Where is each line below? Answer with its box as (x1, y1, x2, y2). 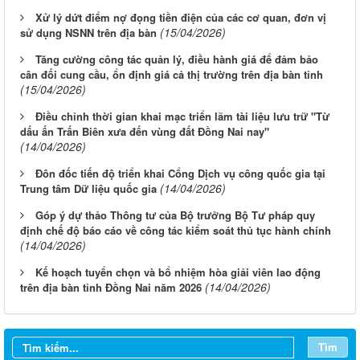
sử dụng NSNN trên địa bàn (20, 25, 157, 41)
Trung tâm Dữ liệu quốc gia (20, 181, 157, 197)
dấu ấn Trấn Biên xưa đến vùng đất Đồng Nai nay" (20, 124, 269, 140)
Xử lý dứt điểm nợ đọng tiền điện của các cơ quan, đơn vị (35, 10, 326, 26)
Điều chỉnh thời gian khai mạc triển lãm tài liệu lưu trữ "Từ (35, 108, 329, 125)
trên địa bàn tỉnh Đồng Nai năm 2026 (20, 280, 202, 296)
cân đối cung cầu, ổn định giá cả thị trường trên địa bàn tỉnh (20, 67, 323, 83)
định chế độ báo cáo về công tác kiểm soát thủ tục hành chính (20, 223, 331, 239)
